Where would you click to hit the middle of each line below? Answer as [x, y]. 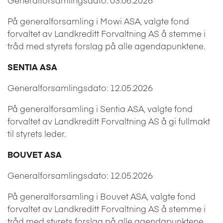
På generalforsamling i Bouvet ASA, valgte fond [102, 196]
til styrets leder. [37, 133]
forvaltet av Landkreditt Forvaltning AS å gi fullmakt [109, 121]
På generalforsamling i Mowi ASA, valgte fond [98, 21]
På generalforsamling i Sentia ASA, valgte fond [100, 108]
